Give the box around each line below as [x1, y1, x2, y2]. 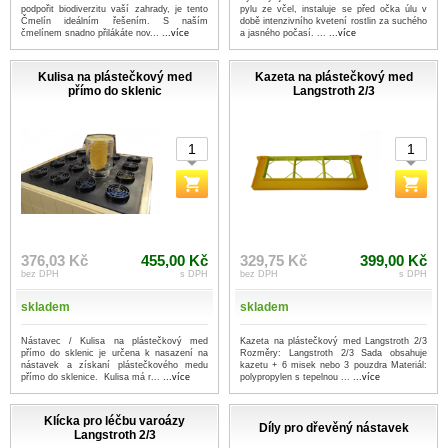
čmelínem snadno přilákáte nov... [21, 28, 162, 39]
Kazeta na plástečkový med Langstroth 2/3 [240, 336, 427, 347]
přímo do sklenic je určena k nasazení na [21, 348, 208, 359]
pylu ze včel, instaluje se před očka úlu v [240, 4, 427, 15]
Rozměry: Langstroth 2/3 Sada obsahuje [240, 348, 427, 359]
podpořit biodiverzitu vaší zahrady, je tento [21, 4, 208, 15]
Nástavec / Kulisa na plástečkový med [21, 336, 208, 347]
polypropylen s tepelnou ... [240, 372, 353, 383]
